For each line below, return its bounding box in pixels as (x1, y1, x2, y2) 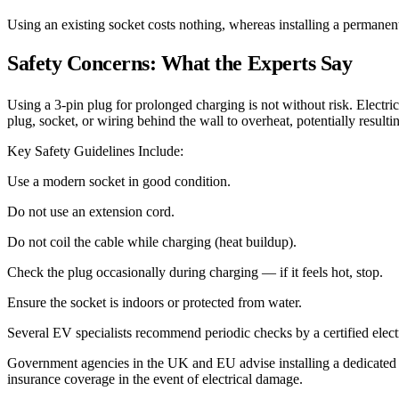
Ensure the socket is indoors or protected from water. (7, 294, 302, 310)
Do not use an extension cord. (7, 203, 175, 219)
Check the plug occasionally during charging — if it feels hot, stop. (7, 264, 383, 280)
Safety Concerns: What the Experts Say (7, 51, 353, 75)
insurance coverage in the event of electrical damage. (7, 370, 303, 387)
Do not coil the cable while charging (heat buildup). (7, 233, 297, 249)
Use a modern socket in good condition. (7, 173, 231, 189)
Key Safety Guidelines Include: (7, 142, 183, 159)
